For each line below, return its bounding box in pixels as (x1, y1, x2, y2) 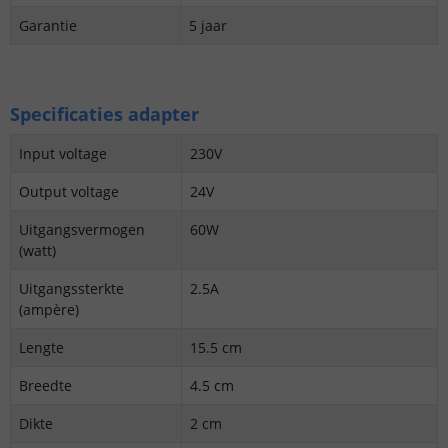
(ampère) (19, 300, 79, 320)
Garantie (19, 16, 77, 36)
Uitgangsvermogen (19, 220, 145, 240)
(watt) (19, 241, 56, 261)
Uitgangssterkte (19, 279, 124, 299)
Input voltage (19, 144, 107, 164)
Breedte (19, 376, 72, 396)
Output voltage (19, 182, 119, 202)
